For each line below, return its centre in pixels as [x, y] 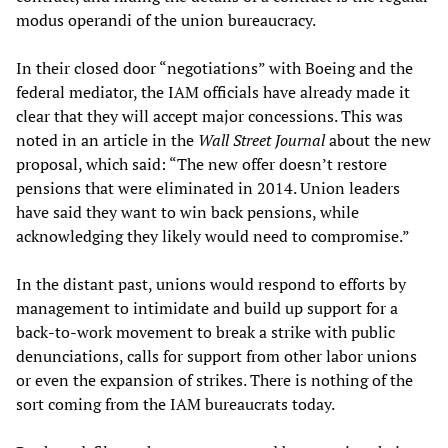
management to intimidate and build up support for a [207, 308]
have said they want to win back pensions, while [187, 212]
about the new [378, 140]
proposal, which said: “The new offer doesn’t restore [201, 164]
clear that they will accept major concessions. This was [209, 116]
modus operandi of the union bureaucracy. [166, 20]
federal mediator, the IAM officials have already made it [213, 92]
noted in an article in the [107, 140]
